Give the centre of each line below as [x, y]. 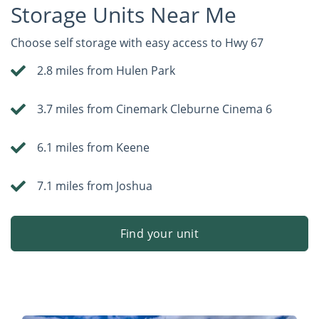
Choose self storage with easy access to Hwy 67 [137, 43]
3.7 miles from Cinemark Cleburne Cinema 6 [155, 109]
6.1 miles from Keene [94, 148]
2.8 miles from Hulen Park [106, 71]
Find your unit [159, 234]
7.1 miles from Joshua [95, 186]
